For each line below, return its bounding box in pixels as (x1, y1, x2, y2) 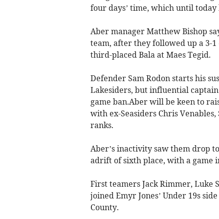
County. (90, 202, 119, 212)
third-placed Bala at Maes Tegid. (90, 49, 211, 60)
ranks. (90, 120, 113, 130)
